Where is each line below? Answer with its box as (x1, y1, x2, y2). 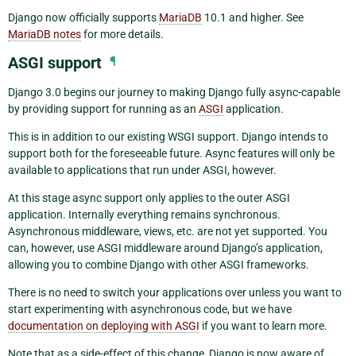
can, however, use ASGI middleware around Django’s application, (8, 241, 323, 254)
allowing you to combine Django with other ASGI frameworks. (8, 257, 309, 271)
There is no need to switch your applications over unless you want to (8, 285, 342, 299)
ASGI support (8, 52, 102, 72)
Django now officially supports (8, 10, 159, 24)
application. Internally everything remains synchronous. (8, 207, 281, 221)
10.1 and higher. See (202, 10, 304, 24)
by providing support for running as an (8, 102, 199, 115)
